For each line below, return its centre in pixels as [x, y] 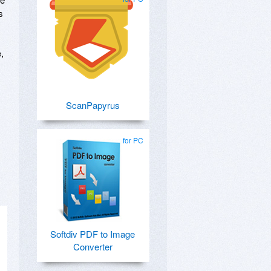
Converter [93, 247]
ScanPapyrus [93, 105]
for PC [133, 140]
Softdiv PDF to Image [93, 234]
